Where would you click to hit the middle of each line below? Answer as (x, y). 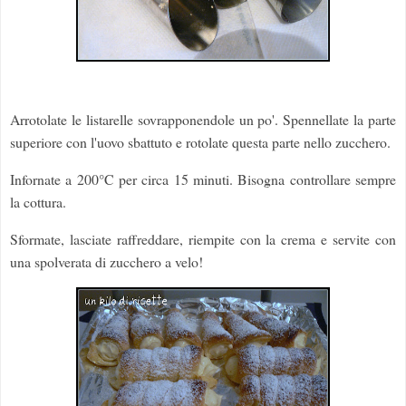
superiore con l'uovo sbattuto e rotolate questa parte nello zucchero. (200, 142)
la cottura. (38, 202)
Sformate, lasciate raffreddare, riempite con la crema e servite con (203, 238)
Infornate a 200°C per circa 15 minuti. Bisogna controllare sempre (203, 179)
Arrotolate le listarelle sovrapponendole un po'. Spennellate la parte (203, 120)
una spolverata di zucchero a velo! (106, 261)
